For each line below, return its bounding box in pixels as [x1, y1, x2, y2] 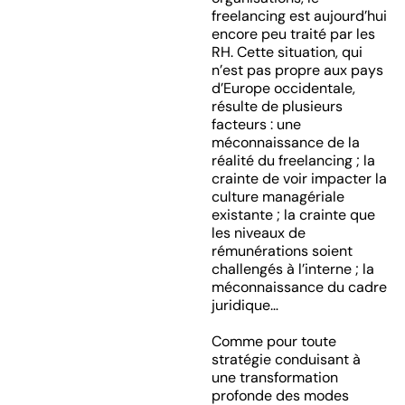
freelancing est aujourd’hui [211, 6, 387, 25]
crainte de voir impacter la [211, 169, 387, 188]
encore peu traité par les [211, 24, 375, 43]
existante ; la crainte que [211, 205, 375, 224]
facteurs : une [211, 115, 301, 134]
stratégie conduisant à [211, 350, 361, 369]
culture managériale [211, 187, 344, 206]
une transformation [211, 368, 338, 387]
